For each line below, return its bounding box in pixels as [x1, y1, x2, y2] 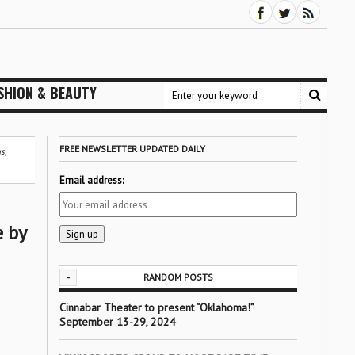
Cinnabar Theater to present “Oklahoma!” [59, 300, 254, 315]
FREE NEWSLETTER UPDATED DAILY [59, 143, 205, 155]
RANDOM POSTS [143, 271, 213, 283]
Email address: [59, 174, 124, 187]
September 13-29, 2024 [59, 315, 176, 329]
